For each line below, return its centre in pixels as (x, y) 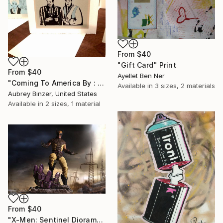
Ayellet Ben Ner (141, 76)
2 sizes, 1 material (73, 104)
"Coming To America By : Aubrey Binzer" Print (101, 83)
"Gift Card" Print (147, 65)
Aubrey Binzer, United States (53, 94)
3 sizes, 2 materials (185, 86)
